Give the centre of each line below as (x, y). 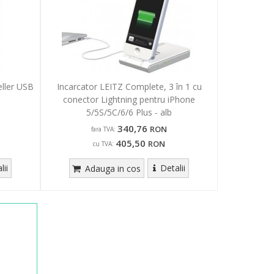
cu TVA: (103, 144)
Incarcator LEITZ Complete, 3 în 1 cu (129, 87)
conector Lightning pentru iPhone (129, 100)
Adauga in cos (112, 169)
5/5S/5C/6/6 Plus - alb (129, 113)
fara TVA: (103, 129)
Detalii (172, 168)
